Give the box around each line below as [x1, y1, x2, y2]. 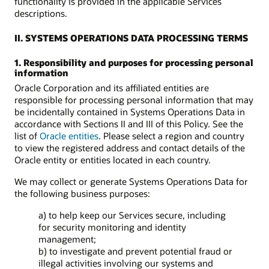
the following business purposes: [14, 187, 150, 200]
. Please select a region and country [98, 129, 244, 142]
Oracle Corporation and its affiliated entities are [14, 81, 209, 94]
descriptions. [14, 7, 67, 19]
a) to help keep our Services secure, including [38, 209, 226, 222]
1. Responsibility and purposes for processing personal [14, 56, 253, 68]
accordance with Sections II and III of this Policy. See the [14, 117, 243, 130]
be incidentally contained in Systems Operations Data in [14, 105, 245, 118]
